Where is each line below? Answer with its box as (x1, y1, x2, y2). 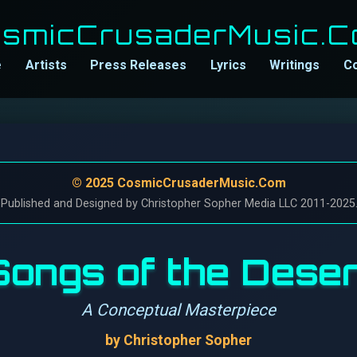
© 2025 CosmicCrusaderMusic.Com (71, 175, 286, 190)
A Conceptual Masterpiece (81, 300, 276, 320)
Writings (269, 57, 320, 73)
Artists (25, 57, 67, 73)
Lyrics (210, 57, 246, 73)
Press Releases (90, 57, 187, 73)
